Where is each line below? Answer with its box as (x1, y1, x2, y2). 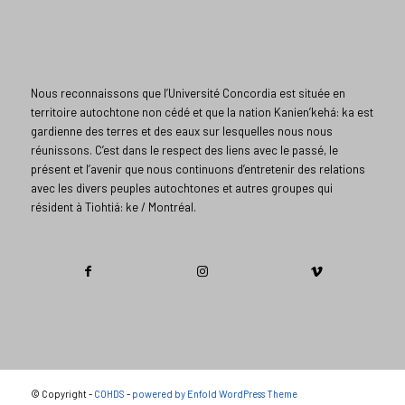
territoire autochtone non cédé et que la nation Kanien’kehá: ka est (30, 105, 373, 120)
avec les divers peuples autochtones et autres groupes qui (30, 181, 333, 196)
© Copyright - (30, 388, 94, 400)
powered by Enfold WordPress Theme (131, 388, 297, 400)
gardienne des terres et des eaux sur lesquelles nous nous (30, 124, 333, 139)
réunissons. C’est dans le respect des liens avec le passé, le (30, 143, 338, 158)
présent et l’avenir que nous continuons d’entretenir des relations (30, 162, 365, 177)
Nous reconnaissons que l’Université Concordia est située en (30, 86, 345, 101)
